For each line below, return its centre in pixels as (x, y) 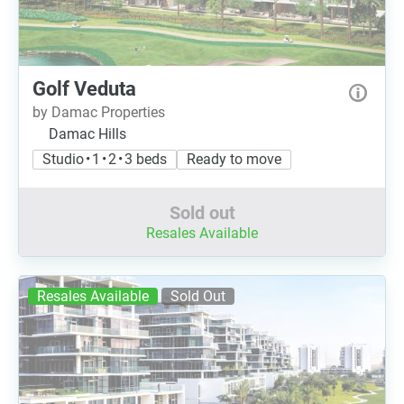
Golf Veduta (84, 89)
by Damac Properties (99, 112)
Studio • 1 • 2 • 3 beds (105, 159)
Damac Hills (87, 134)
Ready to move (234, 159)
